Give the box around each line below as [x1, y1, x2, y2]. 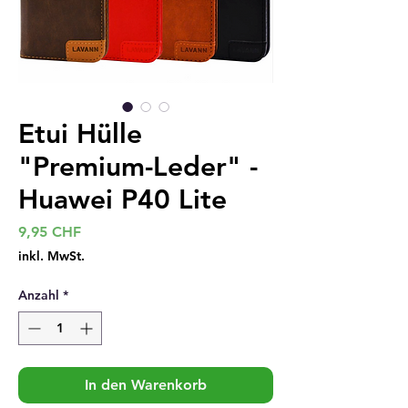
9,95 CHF [18, 223, 81, 240]
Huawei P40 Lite [18, 183, 227, 216]
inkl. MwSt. [18, 248, 85, 264]
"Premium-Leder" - [18, 150, 258, 183]
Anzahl [18, 287, 59, 303]
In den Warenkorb [85, 376, 207, 393]
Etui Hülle [18, 117, 142, 150]
